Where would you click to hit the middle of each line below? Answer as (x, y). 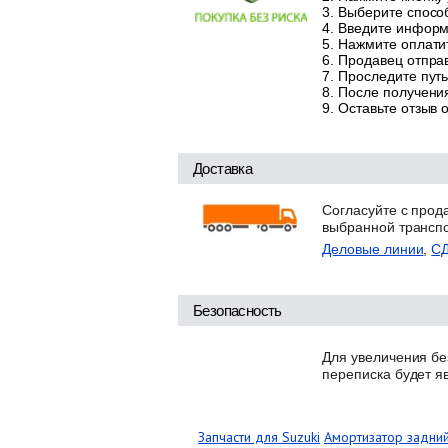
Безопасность (237, 310)
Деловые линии (373, 248)
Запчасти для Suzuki (259, 436)
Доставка (223, 168)
